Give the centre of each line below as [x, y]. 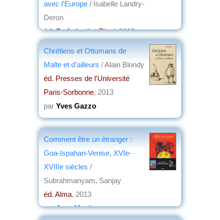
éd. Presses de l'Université [87, 78]
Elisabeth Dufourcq [89, 45]
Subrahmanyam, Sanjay [82, 180]
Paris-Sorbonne [69, 92]
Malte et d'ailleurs [71, 64]
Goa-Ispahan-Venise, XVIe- [88, 153]
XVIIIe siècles [66, 166]
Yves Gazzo [76, 106]
